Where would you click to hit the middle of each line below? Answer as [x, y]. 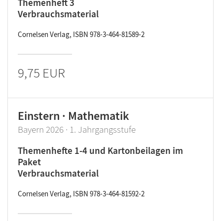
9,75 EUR [41, 73]
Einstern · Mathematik [74, 116]
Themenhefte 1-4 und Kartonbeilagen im [100, 150]
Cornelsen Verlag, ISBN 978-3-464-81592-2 [81, 194]
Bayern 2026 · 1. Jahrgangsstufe [77, 129]
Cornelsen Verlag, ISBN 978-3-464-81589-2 [81, 34]
